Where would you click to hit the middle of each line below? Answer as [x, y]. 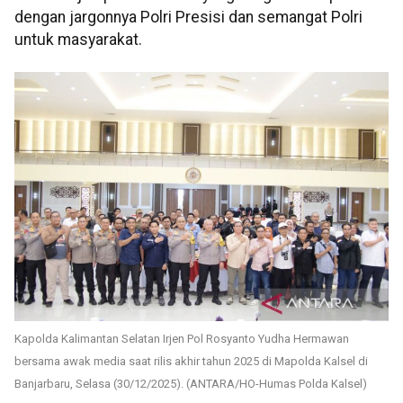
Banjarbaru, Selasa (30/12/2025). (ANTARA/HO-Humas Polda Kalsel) [191, 384]
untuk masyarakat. [78, 40]
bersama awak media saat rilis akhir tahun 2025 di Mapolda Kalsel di [191, 362]
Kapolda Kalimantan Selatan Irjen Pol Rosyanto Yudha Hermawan [182, 339]
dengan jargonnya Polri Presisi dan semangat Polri [188, 18]
